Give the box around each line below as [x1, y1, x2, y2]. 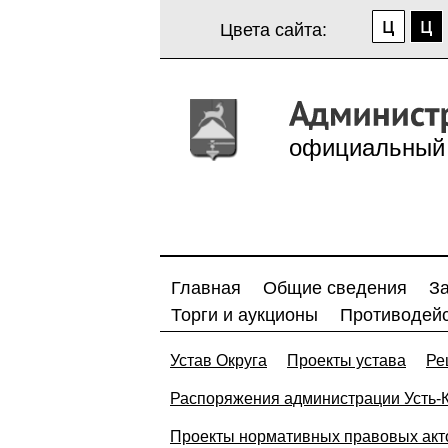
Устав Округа [170, 352, 267, 369]
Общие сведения [263, 278, 407, 298]
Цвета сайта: [220, 20, 327, 40]
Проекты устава [287, 352, 406, 369]
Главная [171, 278, 241, 298]
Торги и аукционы [171, 305, 318, 325]
